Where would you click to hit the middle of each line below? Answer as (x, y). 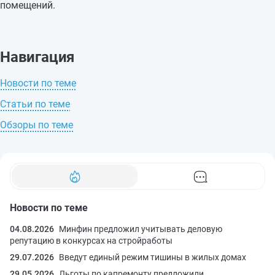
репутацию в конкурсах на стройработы (91, 240)
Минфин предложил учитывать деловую (141, 229)
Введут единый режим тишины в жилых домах (153, 257)
